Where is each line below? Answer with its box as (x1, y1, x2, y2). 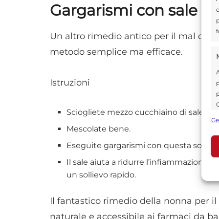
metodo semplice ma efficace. (50, 46, 183, 57)
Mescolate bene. (66, 124, 131, 133)
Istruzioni (50, 77, 90, 88)
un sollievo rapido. (66, 170, 136, 179)
